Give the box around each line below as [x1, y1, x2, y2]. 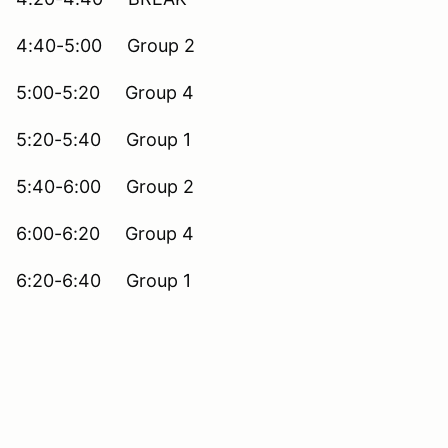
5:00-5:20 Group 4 [16, 81, 194, 103]
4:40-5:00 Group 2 [16, 34, 195, 56]
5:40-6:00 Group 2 [16, 175, 194, 197]
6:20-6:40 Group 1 [16, 269, 191, 291]
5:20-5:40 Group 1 [16, 128, 191, 150]
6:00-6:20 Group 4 [16, 222, 194, 244]
